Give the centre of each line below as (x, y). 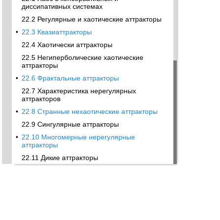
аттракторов (41, 99)
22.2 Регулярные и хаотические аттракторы (92, 19)
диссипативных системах (62, 6)
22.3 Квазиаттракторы (57, 32)
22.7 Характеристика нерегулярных (79, 91)
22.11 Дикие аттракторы (60, 158)
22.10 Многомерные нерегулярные (78, 137)
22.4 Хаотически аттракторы (67, 45)
